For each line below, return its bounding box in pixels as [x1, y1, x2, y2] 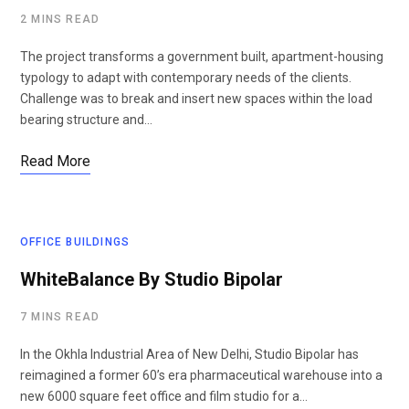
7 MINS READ [20, 310, 100, 323]
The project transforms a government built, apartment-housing [20, 49, 383, 64]
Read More [20, 152, 90, 170]
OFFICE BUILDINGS [20, 236, 131, 248]
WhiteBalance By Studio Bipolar [20, 268, 283, 290]
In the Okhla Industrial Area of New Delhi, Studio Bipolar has [20, 347, 359, 362]
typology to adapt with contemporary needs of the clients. [20, 70, 351, 85]
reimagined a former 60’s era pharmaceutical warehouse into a [20, 368, 383, 383]
